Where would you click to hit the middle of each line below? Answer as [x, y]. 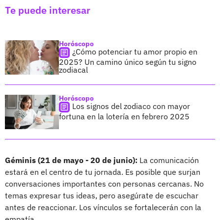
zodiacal [73, 69]
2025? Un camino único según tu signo [128, 62]
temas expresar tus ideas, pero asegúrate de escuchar [102, 195]
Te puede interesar [48, 10]
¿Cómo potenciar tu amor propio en [135, 51]
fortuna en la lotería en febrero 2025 [124, 116]
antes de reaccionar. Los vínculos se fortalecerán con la [103, 207]
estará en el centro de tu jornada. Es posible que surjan [103, 172]
